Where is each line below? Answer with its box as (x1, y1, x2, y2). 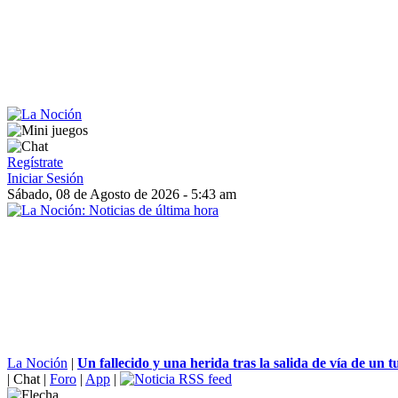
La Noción (7, 355, 68, 370)
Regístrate (7, 155, 63, 170)
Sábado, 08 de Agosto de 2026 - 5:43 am (7, 187, 236, 202)
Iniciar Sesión (7, 171, 84, 186)
